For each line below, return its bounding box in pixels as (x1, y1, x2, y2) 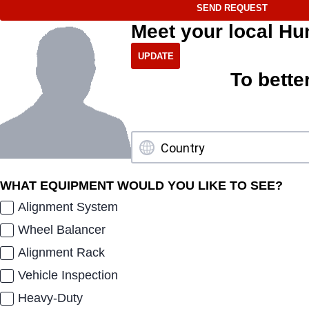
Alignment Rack (18, 246, 106, 260)
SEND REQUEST (197, 2, 268, 13)
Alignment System (18, 200, 119, 215)
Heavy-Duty (18, 291, 83, 306)
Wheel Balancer (18, 223, 106, 237)
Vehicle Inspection (18, 268, 119, 283)
